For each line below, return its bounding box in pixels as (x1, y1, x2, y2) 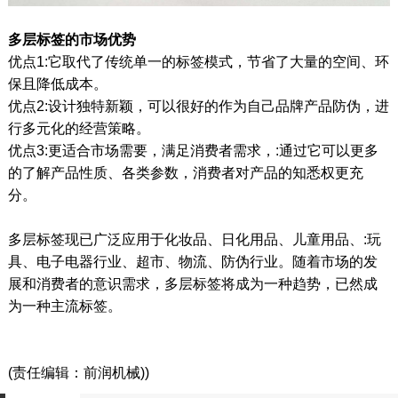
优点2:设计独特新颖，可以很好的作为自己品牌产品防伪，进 (8, 99, 390, 115)
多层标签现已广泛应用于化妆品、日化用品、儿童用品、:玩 (8, 232, 382, 248)
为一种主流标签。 (8, 298, 123, 314)
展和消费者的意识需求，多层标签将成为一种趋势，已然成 (8, 276, 378, 292)
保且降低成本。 (8, 76, 108, 92)
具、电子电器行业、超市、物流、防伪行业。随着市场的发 (8, 254, 378, 270)
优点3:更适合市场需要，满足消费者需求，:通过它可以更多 (8, 143, 379, 159)
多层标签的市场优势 (8, 32, 137, 48)
